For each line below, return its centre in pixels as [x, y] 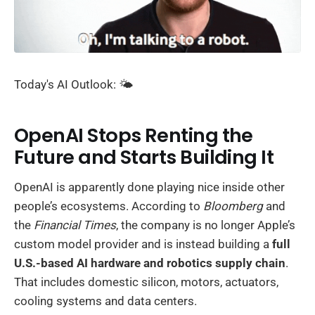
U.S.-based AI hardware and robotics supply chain [150, 263]
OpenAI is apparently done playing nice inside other [149, 187]
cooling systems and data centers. [105, 301]
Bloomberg [233, 206]
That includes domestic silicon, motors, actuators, [146, 282]
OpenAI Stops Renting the [134, 136]
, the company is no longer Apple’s [206, 225]
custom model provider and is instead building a [143, 244]
